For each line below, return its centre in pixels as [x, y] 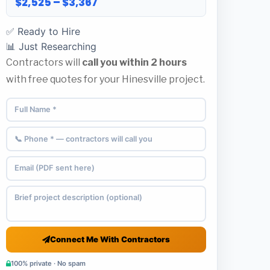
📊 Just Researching [51, 46]
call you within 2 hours [134, 62]
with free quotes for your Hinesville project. [105, 79]
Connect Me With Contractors [110, 239]
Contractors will [44, 62]
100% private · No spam [48, 264]
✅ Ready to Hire [43, 31]
